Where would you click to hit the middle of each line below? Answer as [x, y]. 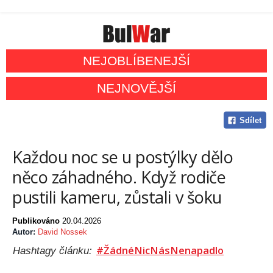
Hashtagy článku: [54, 251]
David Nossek [62, 232]
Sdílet [250, 121]
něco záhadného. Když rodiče [119, 177]
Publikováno [37, 221]
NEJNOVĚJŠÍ [136, 88]
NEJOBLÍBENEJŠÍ [136, 61]
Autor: [25, 232]
